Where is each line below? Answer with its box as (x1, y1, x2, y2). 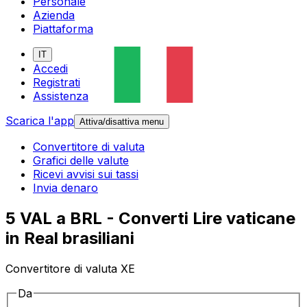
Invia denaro (33, 181, 98, 195)
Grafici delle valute (33, 153, 129, 168)
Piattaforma (33, 22, 93, 36)
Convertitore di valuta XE (5, 262, 135, 276)
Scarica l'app (5, 114, 74, 128)
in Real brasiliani (5, 228, 134, 249)
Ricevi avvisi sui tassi (33, 167, 138, 182)
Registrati (33, 75, 80, 90)
